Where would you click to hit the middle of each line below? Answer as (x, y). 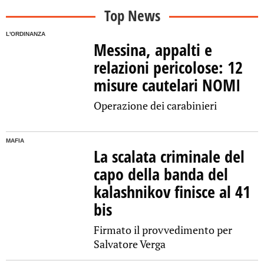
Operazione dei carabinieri (156, 106)
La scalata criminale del (169, 156)
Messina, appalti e (153, 50)
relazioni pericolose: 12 (169, 67)
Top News (132, 16)
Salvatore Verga (130, 244)
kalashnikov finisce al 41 (172, 192)
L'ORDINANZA (26, 34)
